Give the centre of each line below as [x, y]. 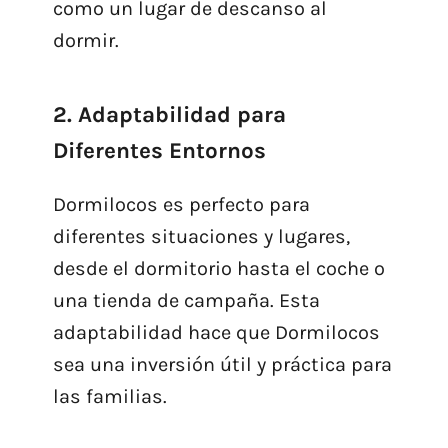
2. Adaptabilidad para [169, 115]
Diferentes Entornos [159, 151]
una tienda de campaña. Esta [186, 301]
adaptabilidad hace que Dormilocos [216, 333]
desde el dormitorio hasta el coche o [218, 269]
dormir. [85, 41]
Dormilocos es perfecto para [181, 205]
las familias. [109, 397]
